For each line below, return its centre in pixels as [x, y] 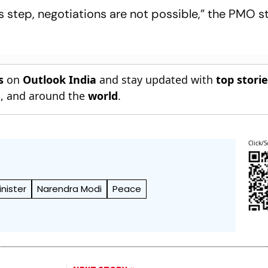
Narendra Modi [70, 188]
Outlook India [60, 79]
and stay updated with [156, 79]
